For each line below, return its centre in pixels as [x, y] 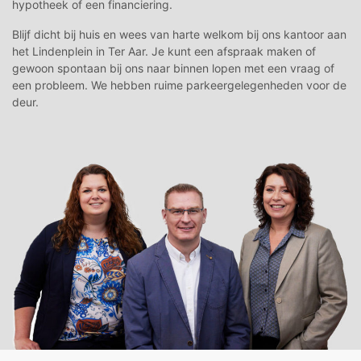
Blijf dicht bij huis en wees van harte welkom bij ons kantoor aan [179, 34]
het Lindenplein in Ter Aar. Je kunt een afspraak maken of [164, 51]
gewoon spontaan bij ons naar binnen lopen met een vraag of [173, 68]
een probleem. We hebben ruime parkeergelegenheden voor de [179, 85]
